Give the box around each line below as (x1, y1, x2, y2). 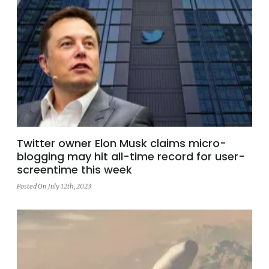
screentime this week (17, 162, 132, 178)
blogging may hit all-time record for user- (17, 149, 245, 165)
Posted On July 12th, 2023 (17, 182, 91, 191)
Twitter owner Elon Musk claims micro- (17, 136, 226, 151)
